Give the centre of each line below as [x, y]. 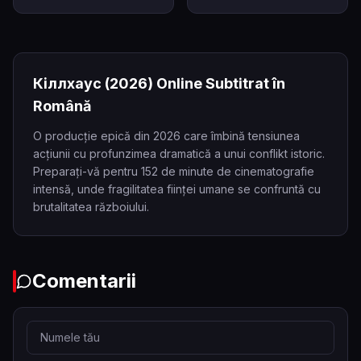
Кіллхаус [67, 83]
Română [62, 106]
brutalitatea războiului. [91, 207]
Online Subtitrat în [219, 83]
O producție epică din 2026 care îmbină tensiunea [166, 136]
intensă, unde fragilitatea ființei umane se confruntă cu [177, 189]
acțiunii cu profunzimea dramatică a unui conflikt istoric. [179, 154]
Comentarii [84, 281]
